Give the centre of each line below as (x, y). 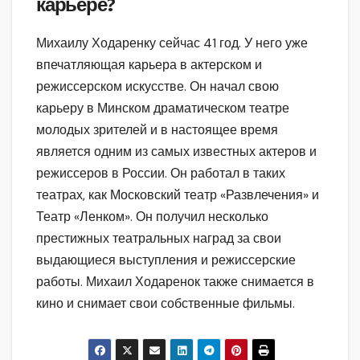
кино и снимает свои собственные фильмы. (166, 303)
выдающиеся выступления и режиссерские (166, 260)
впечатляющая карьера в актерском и (149, 64)
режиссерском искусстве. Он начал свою (157, 86)
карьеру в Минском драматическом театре (163, 108)
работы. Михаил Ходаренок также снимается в (175, 281)
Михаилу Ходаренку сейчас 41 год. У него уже (172, 43)
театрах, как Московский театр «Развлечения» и (178, 194)
